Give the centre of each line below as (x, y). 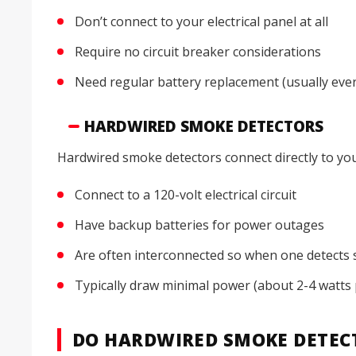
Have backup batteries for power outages (199, 225)
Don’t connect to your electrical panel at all (201, 22)
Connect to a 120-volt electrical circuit (186, 195)
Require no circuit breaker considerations (198, 52)
